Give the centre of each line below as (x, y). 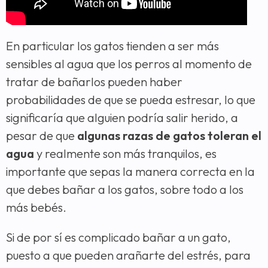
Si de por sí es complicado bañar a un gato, (118, 237)
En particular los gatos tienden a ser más (112, 46)
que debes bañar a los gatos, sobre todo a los (125, 190)
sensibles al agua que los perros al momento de (129, 64)
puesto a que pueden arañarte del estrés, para (128, 255)
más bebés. (36, 208)
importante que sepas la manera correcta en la (130, 172)
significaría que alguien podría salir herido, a (122, 118)
